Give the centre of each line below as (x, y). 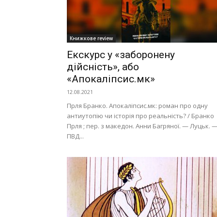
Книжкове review (91, 38)
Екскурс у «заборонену (121, 55)
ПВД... (75, 136)
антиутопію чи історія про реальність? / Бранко (140, 116)
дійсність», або (103, 67)
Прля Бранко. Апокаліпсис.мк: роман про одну (137, 106)
